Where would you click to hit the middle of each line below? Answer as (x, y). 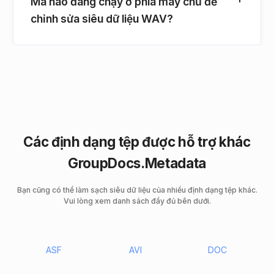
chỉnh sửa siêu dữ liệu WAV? (102, 18)
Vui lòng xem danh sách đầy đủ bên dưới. (137, 201)
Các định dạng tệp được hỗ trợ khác (137, 141)
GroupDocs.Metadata (137, 163)
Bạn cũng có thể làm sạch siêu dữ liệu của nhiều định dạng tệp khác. (137, 190)
